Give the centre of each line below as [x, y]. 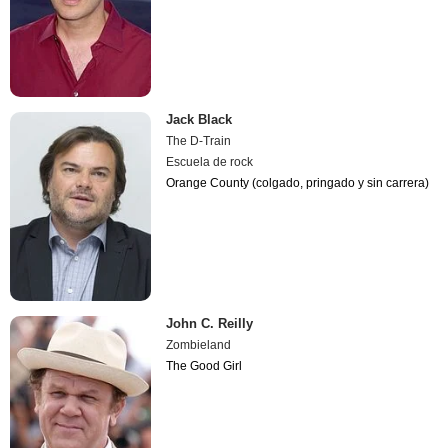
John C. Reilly [210, 323]
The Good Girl [204, 365]
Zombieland [199, 344]
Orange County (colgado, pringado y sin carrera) [298, 183]
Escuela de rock [210, 162]
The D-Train [199, 141]
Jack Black [199, 120]
